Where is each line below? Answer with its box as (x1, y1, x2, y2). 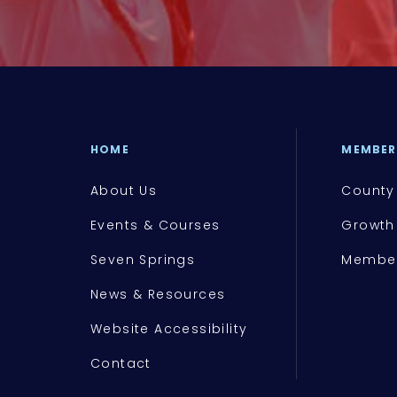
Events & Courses (90, 216, 221, 235)
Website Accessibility (90, 320, 248, 339)
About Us (90, 182, 158, 200)
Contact (90, 354, 152, 373)
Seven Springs (90, 251, 196, 269)
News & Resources (90, 285, 226, 304)
